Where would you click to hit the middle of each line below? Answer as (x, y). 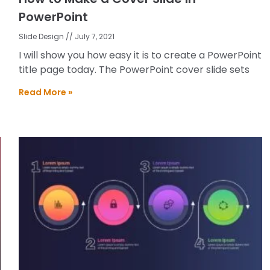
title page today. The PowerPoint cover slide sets (134, 69)
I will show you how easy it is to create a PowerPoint (140, 55)
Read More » (45, 92)
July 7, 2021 (93, 36)
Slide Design (42, 36)
